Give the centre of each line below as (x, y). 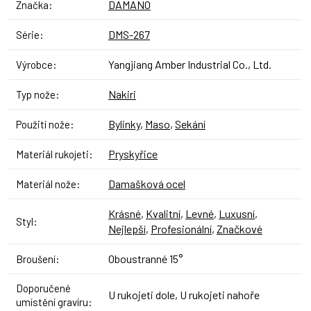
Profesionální (181, 228)
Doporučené (43, 288)
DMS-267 (129, 34)
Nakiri (122, 94)
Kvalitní (163, 213)
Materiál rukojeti (52, 154)
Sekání (190, 124)
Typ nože (36, 94)
